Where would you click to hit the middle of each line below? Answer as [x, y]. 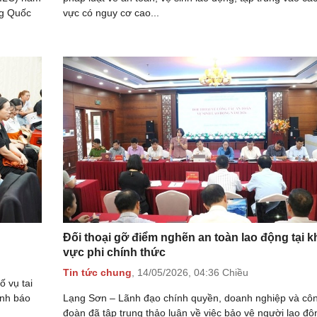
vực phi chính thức [114, 252]
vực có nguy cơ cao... [111, 12]
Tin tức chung [97, 273]
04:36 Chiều [221, 273]
